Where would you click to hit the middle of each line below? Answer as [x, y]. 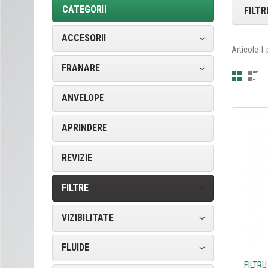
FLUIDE [75, 247]
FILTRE [75, 188]
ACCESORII [84, 38]
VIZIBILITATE [88, 217]
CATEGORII [84, 9]
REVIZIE [77, 158]
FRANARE [81, 68]
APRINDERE [84, 128]
